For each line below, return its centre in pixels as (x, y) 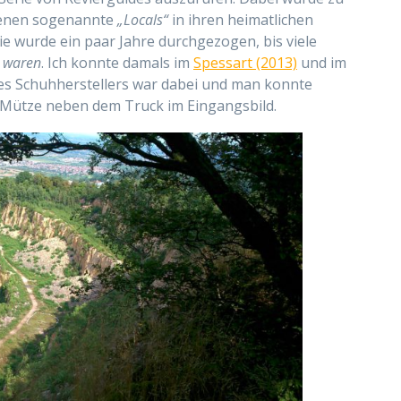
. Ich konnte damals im (117, 63)
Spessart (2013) (245, 63)
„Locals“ (143, 20)
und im (322, 63)
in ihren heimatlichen (241, 20)
